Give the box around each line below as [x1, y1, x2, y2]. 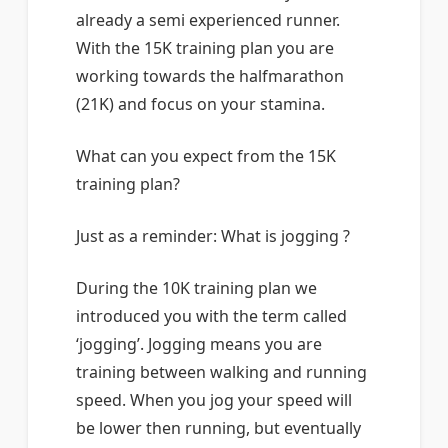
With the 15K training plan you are [76, 37, 334, 60]
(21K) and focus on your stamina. [76, 93, 325, 116]
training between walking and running [76, 361, 367, 384]
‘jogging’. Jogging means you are [76, 333, 322, 356]
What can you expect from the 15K [76, 145, 336, 168]
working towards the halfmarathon [76, 65, 344, 88]
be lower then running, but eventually [76, 417, 361, 440]
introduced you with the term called [76, 305, 347, 328]
